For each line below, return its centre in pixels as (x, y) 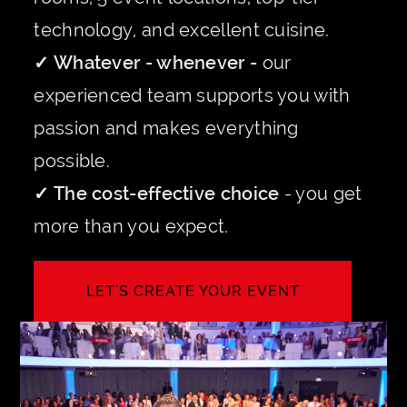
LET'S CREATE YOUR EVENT (193, 291)
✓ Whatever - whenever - (148, 62)
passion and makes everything (166, 128)
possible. (72, 160)
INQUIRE (193, 308)
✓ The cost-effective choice (159, 193)
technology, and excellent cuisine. (182, 30)
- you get (323, 193)
